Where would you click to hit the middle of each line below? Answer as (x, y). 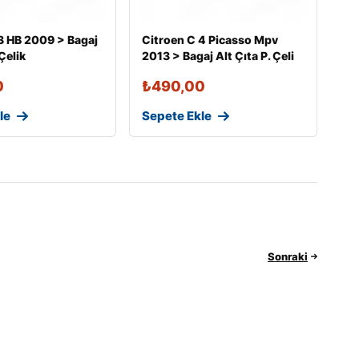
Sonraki (288, 256)
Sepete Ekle (176, 116)
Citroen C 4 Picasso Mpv (210, 40)
